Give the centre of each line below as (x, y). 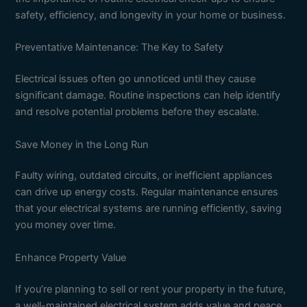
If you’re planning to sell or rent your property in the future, (151, 289)
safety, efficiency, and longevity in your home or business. (151, 15)
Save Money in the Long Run (82, 144)
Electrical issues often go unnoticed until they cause (136, 79)
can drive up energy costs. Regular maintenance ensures (147, 192)
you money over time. (66, 225)
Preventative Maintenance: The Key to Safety (120, 48)
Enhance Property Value (71, 257)
